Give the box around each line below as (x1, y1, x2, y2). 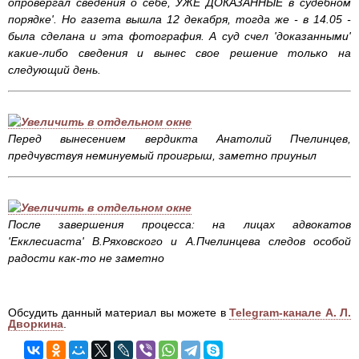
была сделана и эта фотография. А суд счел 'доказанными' (8, 30, 351, 43)
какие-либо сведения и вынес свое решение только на (8, 46, 351, 60)
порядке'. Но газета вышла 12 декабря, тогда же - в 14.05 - (8, 13, 351, 26)
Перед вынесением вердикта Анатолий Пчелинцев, (8, 132, 351, 146)
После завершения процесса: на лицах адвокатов (8, 218, 351, 232)
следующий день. (8, 63, 104, 77)
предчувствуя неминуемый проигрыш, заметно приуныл (8, 149, 320, 163)
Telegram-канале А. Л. (229, 306, 351, 320)
